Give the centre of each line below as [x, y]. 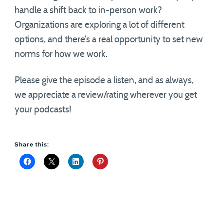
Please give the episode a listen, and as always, [104, 81]
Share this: [32, 145]
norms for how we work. [61, 54]
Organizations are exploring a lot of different [100, 25]
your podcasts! [43, 110]
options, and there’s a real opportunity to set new [109, 40]
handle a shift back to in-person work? [88, 10]
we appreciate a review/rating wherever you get [106, 95]
